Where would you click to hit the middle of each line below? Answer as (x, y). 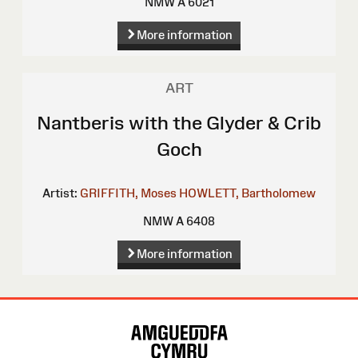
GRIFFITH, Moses (128, 193)
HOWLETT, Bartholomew (247, 193)
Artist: (60, 193)
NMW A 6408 (179, 221)
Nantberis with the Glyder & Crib (179, 123)
